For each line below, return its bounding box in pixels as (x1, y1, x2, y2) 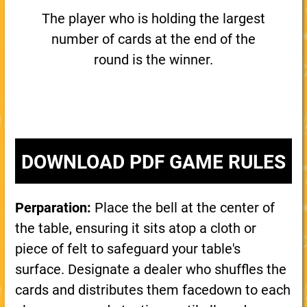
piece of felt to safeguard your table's (14, 241, 241, 257)
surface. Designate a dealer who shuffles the (14, 261, 286, 278)
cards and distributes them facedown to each (14, 282, 291, 298)
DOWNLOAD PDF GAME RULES (21, 151, 286, 173)
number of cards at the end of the (51, 31, 256, 47)
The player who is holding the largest (41, 10, 265, 27)
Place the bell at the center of (90, 199, 275, 216)
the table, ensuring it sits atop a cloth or (14, 220, 256, 236)
